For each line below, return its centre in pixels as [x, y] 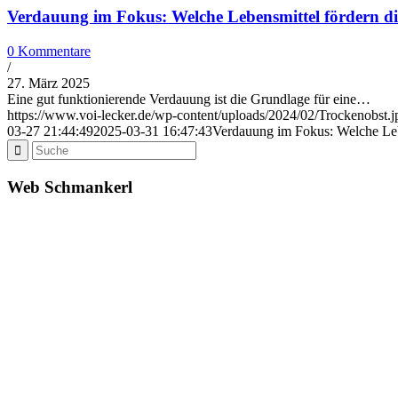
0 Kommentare [49, 51]
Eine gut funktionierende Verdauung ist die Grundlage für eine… [189, 99]
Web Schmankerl [70, 187]
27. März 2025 [48, 83]
